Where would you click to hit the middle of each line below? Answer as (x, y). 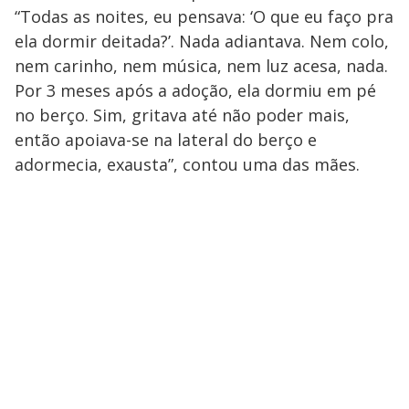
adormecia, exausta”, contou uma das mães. (187, 164)
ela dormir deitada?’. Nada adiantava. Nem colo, (202, 41)
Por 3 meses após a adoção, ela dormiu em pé (195, 90)
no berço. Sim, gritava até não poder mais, (182, 115)
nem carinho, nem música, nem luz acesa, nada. (201, 65)
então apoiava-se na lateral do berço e (166, 139)
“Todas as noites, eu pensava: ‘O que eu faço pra (204, 16)
